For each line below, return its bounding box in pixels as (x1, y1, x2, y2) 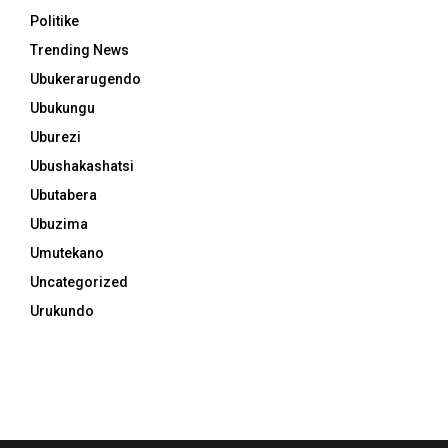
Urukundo (30, 302, 94, 319)
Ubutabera (30, 186, 97, 203)
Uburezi (30, 128, 81, 145)
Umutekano (30, 244, 104, 261)
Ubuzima (30, 215, 88, 232)
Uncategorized (30, 273, 128, 290)
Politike (30, 12, 79, 29)
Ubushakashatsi (30, 157, 134, 174)
